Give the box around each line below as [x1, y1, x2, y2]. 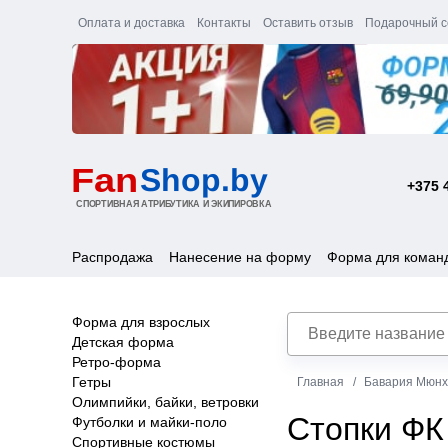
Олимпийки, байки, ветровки [72, 393, 259, 410]
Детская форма [72, 333, 174, 350]
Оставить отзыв [263, 16, 353, 30]
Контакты [197, 16, 251, 30]
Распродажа [72, 248, 153, 265]
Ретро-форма [72, 353, 161, 370]
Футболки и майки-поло [72, 413, 227, 430]
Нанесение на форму [169, 248, 311, 265]
